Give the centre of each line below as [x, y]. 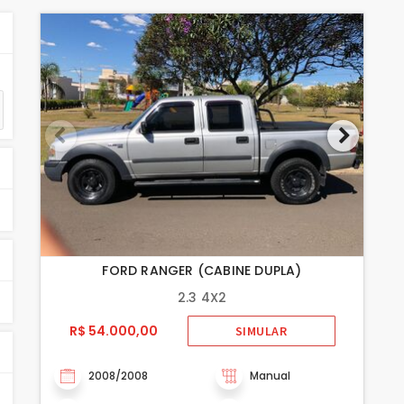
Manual [270, 375]
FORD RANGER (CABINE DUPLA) [202, 270]
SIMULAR [261, 331]
